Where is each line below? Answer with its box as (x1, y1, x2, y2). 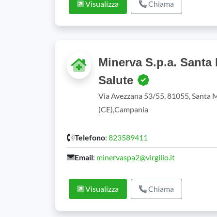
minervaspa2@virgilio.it (96, 153, 175, 162)
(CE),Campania (98, 105, 149, 114)
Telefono (75, 133, 105, 142)
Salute (98, 74, 137, 87)
